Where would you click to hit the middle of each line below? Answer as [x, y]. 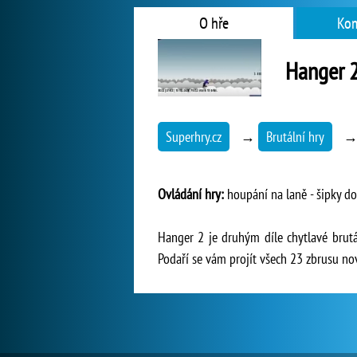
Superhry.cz [194, 137]
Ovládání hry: [191, 194]
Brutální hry [295, 137]
